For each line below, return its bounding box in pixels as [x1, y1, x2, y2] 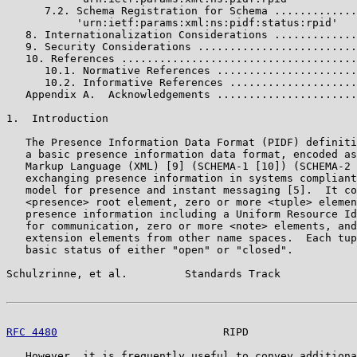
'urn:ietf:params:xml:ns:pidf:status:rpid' [6, 16, 338, 29]
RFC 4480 [6, 325, 57, 338]
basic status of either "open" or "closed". [6, 243, 293, 256]
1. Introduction [6, 112, 108, 124]
